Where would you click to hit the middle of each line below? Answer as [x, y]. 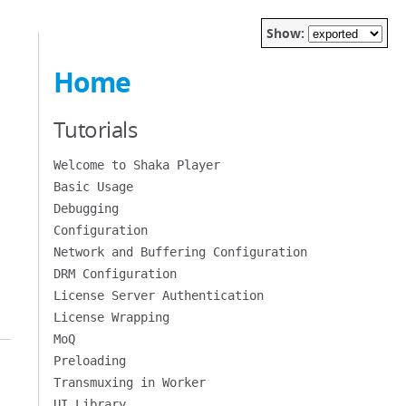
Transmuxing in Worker [129, 382]
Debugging [86, 208]
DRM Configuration [115, 274]
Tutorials [95, 129]
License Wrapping [111, 317]
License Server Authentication [158, 295]
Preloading [89, 361]
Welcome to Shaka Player [136, 165]
